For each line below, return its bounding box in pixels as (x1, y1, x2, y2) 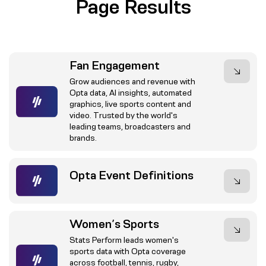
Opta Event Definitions (69, 168, 194, 182)
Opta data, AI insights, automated (69, 88, 192, 98)
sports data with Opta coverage (69, 246, 186, 256)
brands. (69, 133, 97, 143)
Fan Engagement (69, 59, 160, 72)
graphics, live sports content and (69, 99, 191, 109)
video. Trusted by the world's (69, 110, 178, 121)
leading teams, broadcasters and (69, 122, 191, 132)
